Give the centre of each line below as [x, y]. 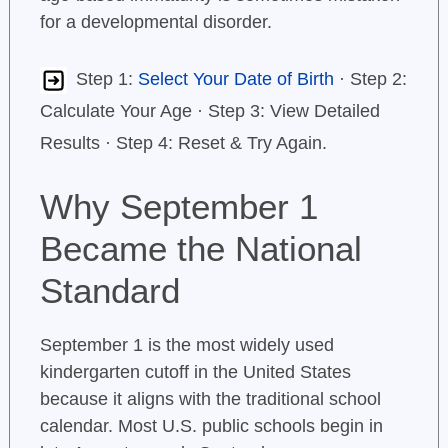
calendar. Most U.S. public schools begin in [211, 426]
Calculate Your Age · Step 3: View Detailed [209, 111]
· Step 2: [370, 79]
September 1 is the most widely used [186, 345]
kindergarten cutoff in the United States [195, 372]
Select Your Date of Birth [235, 79]
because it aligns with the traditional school [210, 399]
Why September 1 [178, 207]
